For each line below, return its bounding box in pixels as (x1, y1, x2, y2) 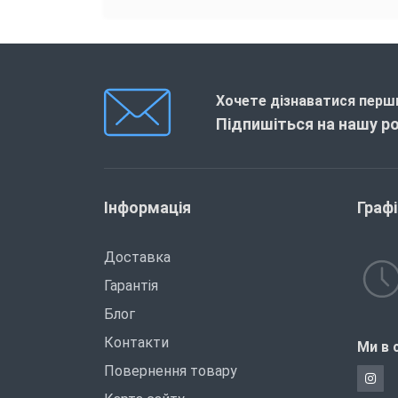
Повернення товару (104, 362, 237, 379)
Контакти (104, 333, 169, 351)
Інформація (104, 197, 191, 217)
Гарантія (104, 276, 158, 294)
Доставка (104, 248, 171, 266)
